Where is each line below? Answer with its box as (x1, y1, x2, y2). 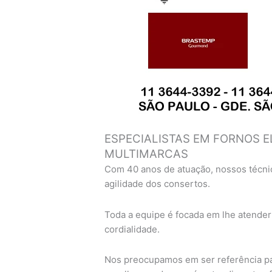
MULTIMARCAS (104, 147, 189, 161)
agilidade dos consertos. (104, 178, 211, 190)
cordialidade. (104, 223, 160, 235)
